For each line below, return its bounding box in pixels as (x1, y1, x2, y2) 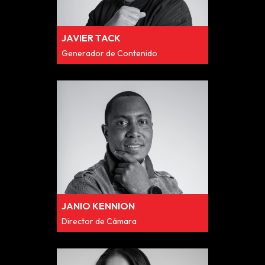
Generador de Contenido (62, 48, 157, 59)
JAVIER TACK (62, 32, 121, 44)
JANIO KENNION (62, 200, 135, 212)
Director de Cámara (62, 216, 137, 227)
